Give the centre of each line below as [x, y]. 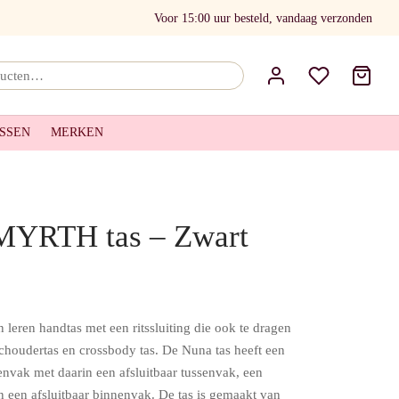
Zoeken [265, 72]
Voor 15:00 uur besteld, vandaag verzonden [263, 18]
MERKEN [77, 132]
